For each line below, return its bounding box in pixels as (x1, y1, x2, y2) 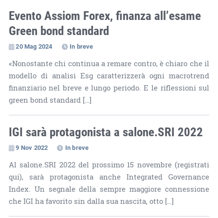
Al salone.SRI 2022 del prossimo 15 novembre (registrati (8, 159, 210, 170)
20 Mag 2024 (16, 41, 53, 51)
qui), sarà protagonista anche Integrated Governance (8, 171, 210, 182)
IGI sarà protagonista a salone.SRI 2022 (8, 123, 203, 140)
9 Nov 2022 (16, 143, 48, 152)
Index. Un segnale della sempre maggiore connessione (8, 183, 210, 194)
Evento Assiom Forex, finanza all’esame (8, 7, 201, 23)
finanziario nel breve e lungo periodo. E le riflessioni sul (8, 82, 210, 93)
